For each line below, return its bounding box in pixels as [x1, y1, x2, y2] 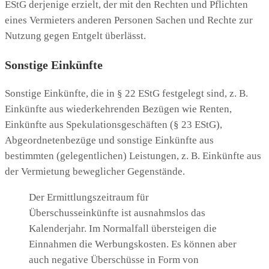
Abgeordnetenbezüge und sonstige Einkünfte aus [5, 134, 214, 147]
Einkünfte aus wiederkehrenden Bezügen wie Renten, [5, 103, 232, 115]
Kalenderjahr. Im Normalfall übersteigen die [29, 223, 217, 235]
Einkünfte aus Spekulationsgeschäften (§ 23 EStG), [5, 119, 222, 131]
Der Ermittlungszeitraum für [29, 192, 149, 204]
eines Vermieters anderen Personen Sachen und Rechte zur [5, 14, 253, 26]
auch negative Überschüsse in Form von [29, 254, 199, 266]
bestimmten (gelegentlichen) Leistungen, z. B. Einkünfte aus [5, 150, 261, 162]
